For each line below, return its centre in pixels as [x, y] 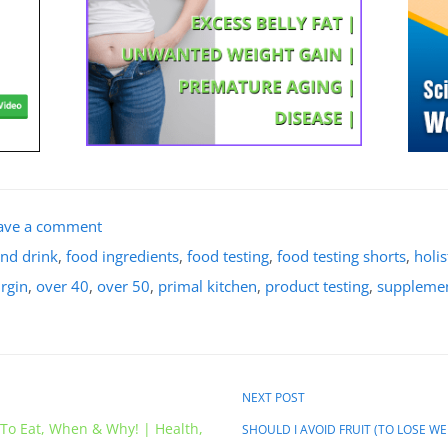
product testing [317, 285]
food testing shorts [341, 255]
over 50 [123, 285]
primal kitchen [207, 285]
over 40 [62, 285]
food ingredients [122, 255]
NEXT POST [277, 397]
